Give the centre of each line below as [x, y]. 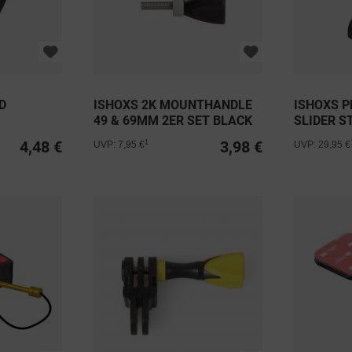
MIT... [311, 137]
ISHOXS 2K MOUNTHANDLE [173, 105]
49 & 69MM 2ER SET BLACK [173, 121]
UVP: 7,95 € [119, 145]
